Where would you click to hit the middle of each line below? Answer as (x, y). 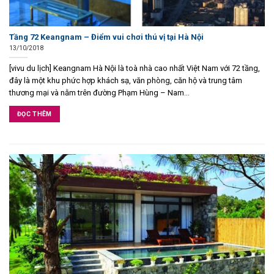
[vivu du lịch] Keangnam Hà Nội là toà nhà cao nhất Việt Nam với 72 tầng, (135, 68)
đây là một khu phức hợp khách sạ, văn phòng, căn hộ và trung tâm (126, 80)
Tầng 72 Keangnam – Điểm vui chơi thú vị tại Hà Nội (106, 37)
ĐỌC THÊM (35, 114)
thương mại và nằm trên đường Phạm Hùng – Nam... (99, 92)
